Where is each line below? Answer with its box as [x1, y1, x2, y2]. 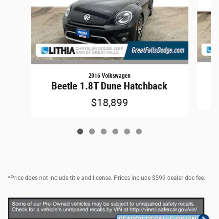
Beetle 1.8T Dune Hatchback [51, 80, 168, 92]
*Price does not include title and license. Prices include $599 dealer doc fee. [8, 175, 205, 182]
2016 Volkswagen [88, 72, 131, 80]
